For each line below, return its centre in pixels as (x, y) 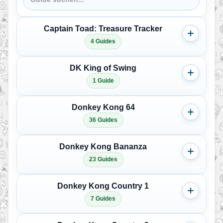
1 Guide (103, 81)
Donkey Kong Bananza (103, 147)
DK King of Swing (103, 68)
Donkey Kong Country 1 (103, 186)
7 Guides (103, 199)
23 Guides (103, 159)
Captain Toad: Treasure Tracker (103, 29)
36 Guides (103, 120)
